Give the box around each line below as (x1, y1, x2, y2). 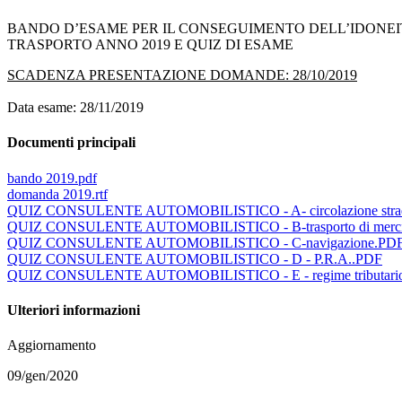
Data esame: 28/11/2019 (7, 100, 144, 116)
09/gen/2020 (7, 368, 78, 384)
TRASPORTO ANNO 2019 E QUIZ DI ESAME (7, 37, 293, 53)
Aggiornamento (7, 337, 96, 354)
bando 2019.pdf (7, 170, 97, 186)
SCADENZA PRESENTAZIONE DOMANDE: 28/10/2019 (7, 67, 357, 83)
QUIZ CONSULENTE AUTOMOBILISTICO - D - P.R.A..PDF (7, 250, 382, 267)
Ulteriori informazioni (7, 302, 140, 318)
